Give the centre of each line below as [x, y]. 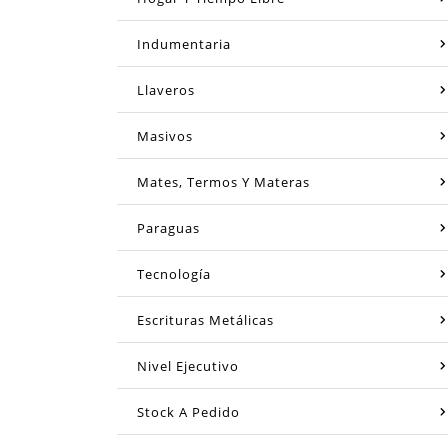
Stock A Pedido [188, 411]
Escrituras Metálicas [205, 319]
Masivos [165, 135]
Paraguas [168, 227]
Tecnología [174, 273]
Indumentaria [184, 43]
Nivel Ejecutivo [188, 365]
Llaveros [166, 89]
